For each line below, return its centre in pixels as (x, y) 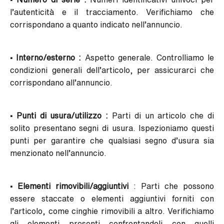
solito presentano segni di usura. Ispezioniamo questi (112, 128)
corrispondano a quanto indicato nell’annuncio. (96, 25)
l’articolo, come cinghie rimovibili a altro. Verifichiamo (112, 211)
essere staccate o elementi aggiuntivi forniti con (112, 199)
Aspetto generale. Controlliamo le (148, 58)
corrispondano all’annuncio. (61, 83)
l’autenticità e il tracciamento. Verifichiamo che (112, 12)
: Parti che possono (171, 186)
